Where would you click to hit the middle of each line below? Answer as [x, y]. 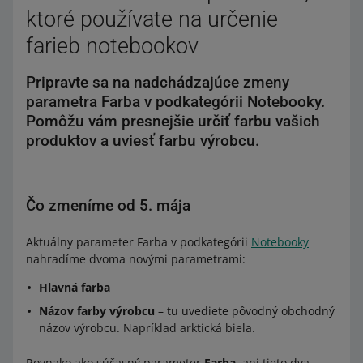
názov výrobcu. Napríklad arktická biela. [147, 328]
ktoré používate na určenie [152, 19]
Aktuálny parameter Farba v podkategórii [139, 242]
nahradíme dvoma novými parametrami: [136, 259]
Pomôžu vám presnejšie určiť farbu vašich [173, 121]
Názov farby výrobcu [97, 311]
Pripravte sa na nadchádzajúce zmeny [158, 82]
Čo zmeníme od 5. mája [108, 205]
